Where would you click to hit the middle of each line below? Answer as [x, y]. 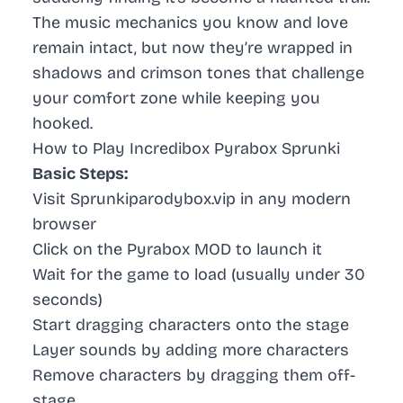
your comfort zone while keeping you [176, 99]
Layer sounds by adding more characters [191, 350]
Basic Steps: [80, 174]
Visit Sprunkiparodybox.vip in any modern [192, 199]
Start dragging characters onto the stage [191, 325]
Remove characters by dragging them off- [194, 376]
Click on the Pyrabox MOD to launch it [177, 250]
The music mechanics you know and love [190, 23]
